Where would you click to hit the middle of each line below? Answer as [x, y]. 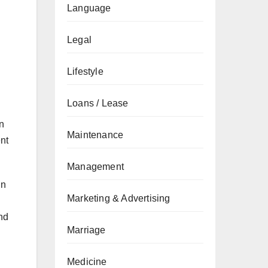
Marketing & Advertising [119, 198]
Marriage [86, 230]
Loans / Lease [98, 103]
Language [89, 8]
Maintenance [95, 135]
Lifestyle [85, 71]
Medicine [87, 262]
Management [95, 167]
